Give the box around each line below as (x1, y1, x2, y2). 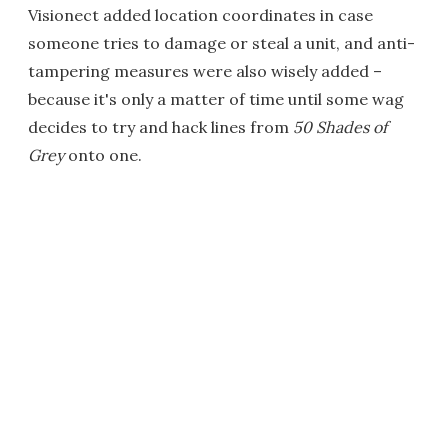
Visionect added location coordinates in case (28, 5, 373, 26)
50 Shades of (293, 117, 387, 138)
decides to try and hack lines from (28, 117, 293, 138)
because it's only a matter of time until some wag (28, 89, 404, 110)
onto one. (64, 145, 142, 166)
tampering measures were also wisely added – (28, 61, 382, 82)
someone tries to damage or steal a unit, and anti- (28, 33, 415, 54)
